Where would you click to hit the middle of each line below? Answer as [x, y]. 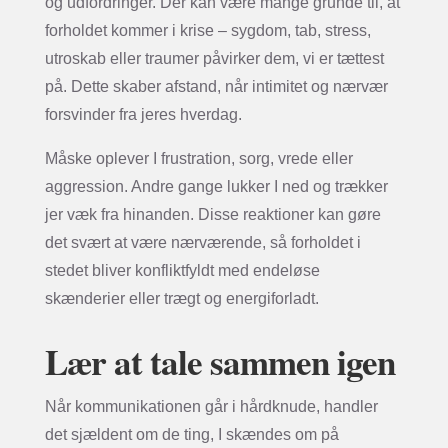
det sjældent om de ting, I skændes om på [191, 434]
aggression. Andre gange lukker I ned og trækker [216, 186]
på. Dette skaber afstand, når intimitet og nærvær [216, 86]
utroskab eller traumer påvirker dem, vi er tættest [214, 58]
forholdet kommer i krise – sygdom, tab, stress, [207, 30]
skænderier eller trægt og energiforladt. [181, 298]
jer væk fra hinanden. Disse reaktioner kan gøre [212, 214]
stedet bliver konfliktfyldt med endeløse [182, 270]
